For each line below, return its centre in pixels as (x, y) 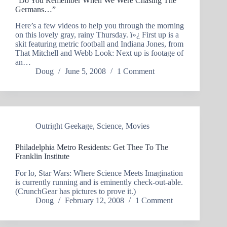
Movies (138, 126)
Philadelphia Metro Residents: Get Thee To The (92, 147)
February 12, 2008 (94, 201)
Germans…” (35, 9)
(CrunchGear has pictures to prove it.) (75, 192)
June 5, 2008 (85, 71)
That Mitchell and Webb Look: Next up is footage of (99, 53)
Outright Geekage (64, 126)
